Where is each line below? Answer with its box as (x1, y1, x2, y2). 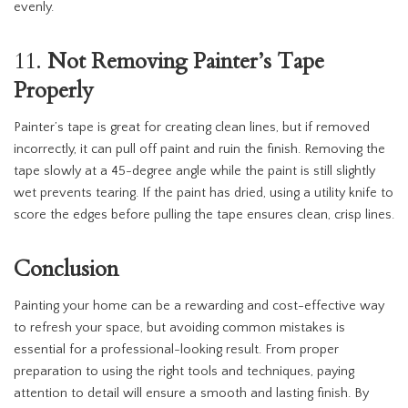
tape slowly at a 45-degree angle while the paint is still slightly (14, 164, 375, 179)
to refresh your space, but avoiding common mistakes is (14, 321, 345, 336)
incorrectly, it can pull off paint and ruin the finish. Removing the (14, 142, 385, 158)
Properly (14, 76, 94, 107)
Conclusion (14, 254, 118, 285)
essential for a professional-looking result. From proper (14, 342, 339, 358)
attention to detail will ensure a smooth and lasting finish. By (14, 386, 369, 402)
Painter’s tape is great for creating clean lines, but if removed (14, 120, 370, 136)
